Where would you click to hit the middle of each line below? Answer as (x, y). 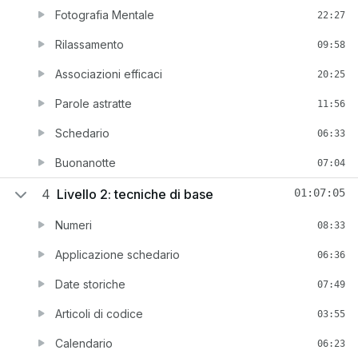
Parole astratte (93, 103)
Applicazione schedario (117, 255)
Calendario (84, 343)
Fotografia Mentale (105, 15)
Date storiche (90, 284)
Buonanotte (86, 163)
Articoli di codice (99, 314)
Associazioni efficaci (109, 74)
